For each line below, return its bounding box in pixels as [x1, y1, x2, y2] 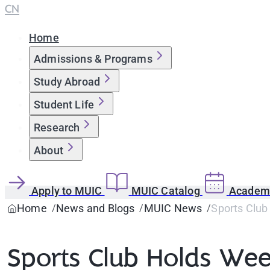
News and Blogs [55, 202, 135, 215]
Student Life [34, 98, 95, 111]
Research [34, 121, 80, 134]
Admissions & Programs [34, 52, 152, 65]
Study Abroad [34, 75, 101, 88]
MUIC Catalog [131, 184, 202, 197]
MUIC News [143, 202, 202, 215]
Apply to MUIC [31, 184, 105, 197]
